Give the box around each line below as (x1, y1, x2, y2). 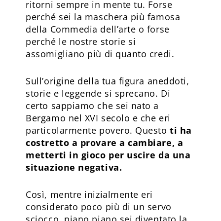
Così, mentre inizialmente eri (26, 188, 153, 200)
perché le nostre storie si (26, 35, 136, 47)
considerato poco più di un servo (26, 200, 172, 213)
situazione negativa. (26, 161, 122, 173)
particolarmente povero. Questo (26, 124, 170, 136)
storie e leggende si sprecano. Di (26, 87, 171, 99)
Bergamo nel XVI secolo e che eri (26, 111, 171, 124)
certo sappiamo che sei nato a (26, 99, 159, 111)
